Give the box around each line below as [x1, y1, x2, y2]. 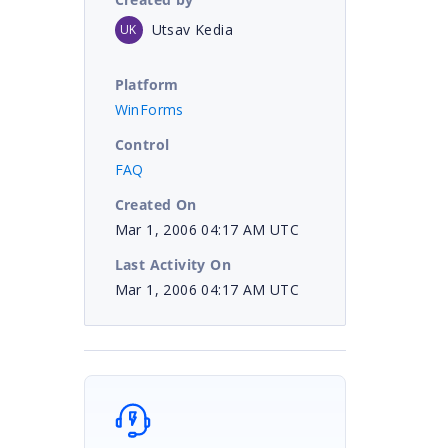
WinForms [114, 99, 184, 119]
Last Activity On [114, 254, 231, 274]
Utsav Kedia [151, 19, 233, 39]
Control [114, 134, 170, 154]
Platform [114, 74, 179, 94]
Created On [114, 194, 197, 214]
